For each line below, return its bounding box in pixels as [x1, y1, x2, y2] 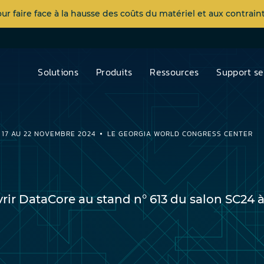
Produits [95, 65, 133, 79]
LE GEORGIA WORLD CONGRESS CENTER [107, 128, 253, 139]
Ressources [150, 65, 199, 79]
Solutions [38, 65, 78, 79]
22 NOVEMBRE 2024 [23, 128, 95, 139]
